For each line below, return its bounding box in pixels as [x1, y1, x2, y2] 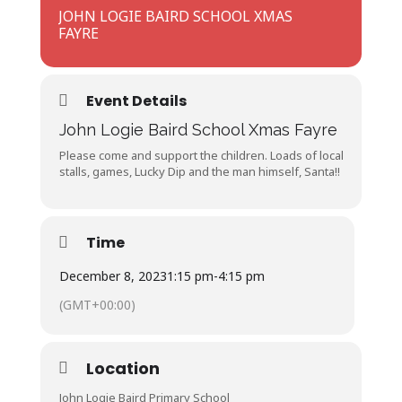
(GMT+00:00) [58, 296, 135, 313]
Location [85, 357, 160, 380]
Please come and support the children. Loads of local [58, 147, 344, 163]
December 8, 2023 [58, 267, 167, 284]
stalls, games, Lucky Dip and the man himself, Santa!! [58, 163, 340, 179]
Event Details [85, 91, 187, 111]
